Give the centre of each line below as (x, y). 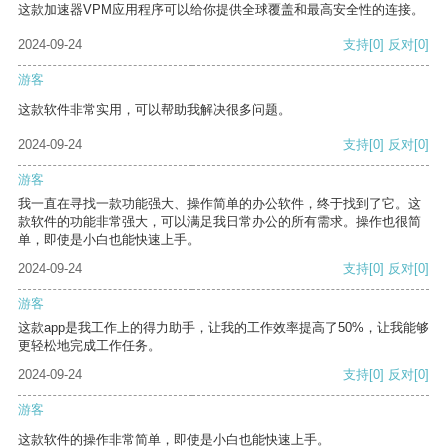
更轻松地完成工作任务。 (89, 346)
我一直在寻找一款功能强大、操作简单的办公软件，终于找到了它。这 (219, 204)
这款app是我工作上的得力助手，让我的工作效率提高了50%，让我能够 (223, 328)
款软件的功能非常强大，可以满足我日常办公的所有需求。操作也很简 (219, 222)
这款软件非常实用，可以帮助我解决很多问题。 (154, 110)
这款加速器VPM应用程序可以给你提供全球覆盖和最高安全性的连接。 (221, 10)
